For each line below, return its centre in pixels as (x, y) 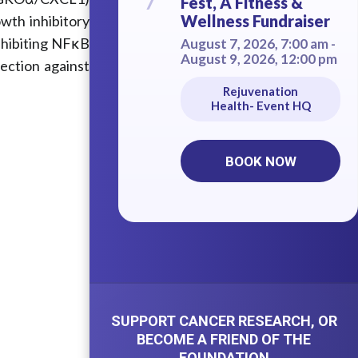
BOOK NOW (261, 161)
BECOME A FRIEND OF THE (224, 339)
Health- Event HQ (261, 106)
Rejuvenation (261, 91)
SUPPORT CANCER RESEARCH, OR (224, 320)
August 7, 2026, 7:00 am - (258, 44)
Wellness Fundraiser (255, 21)
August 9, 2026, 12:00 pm (259, 59)
